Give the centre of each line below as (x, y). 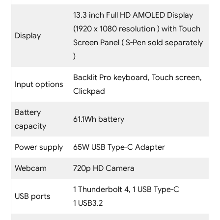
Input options (39, 84)
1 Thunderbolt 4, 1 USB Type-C (126, 189)
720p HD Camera (104, 168)
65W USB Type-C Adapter (119, 147)
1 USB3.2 (88, 203)
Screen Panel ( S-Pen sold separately (138, 42)
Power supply (39, 147)
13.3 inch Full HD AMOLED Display (133, 15)
